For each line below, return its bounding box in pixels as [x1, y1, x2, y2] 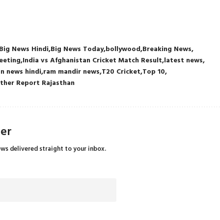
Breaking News [142, 44, 192, 55]
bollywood [106, 44, 141, 55]
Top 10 [142, 66, 165, 78]
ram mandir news [43, 66, 100, 78]
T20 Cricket [102, 66, 141, 78]
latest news [164, 55, 203, 66]
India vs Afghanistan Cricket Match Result [23, 55, 163, 66]
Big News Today [51, 44, 104, 55]
